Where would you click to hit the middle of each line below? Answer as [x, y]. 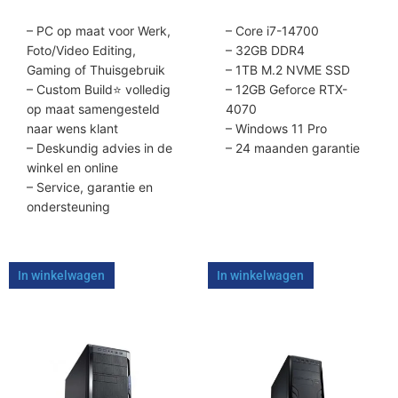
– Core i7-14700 [272, 30]
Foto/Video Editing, [81, 50]
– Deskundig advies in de [99, 147]
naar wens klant [72, 128]
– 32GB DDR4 [265, 50]
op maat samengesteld [93, 108]
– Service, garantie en [90, 187]
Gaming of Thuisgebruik [96, 69]
